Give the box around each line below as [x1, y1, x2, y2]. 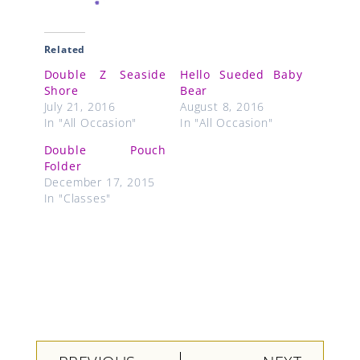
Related [43, 43, 86, 57]
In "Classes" [43, 190, 112, 207]
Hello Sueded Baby [180, 67, 303, 83]
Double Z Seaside [43, 67, 167, 83]
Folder [43, 158, 82, 174]
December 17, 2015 [43, 174, 156, 190]
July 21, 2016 [43, 99, 116, 115]
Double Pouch [43, 142, 167, 158]
